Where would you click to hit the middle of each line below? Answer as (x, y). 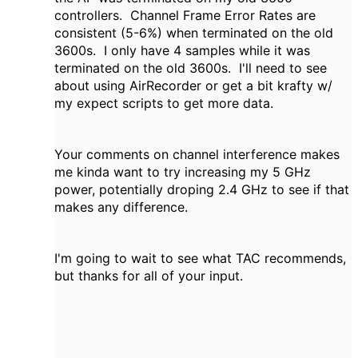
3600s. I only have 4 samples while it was (182, 51)
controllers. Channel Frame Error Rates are (185, 16)
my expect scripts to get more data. (166, 103)
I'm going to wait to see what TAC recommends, (200, 259)
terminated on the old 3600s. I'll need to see (191, 68)
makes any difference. (125, 207)
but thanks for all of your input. (153, 276)
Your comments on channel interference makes (197, 155)
